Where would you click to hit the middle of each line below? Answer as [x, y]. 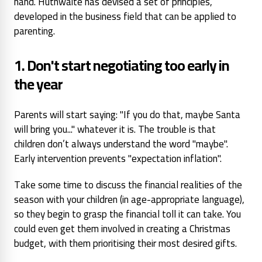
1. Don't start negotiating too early [115, 65]
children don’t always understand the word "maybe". [121, 144]
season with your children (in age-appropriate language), [129, 199]
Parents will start [51, 114]
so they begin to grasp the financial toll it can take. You [127, 214]
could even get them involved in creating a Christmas [122, 228]
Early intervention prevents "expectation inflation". [118, 158]
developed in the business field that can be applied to [125, 16]
